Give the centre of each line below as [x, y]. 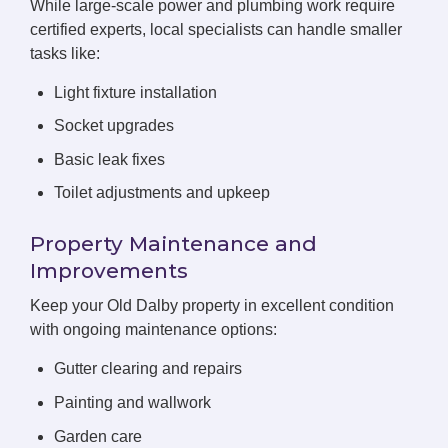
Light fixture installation [135, 92]
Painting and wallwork [132, 402]
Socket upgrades [114, 126]
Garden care [98, 436]
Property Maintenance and [173, 244]
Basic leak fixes [109, 159]
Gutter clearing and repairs [148, 369]
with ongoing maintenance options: [153, 330]
